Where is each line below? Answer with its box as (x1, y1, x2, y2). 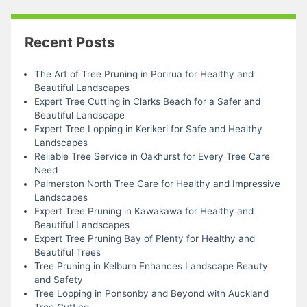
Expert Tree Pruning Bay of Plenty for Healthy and (34, 232, 255, 244)
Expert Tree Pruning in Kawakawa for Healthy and (34, 205, 254, 217)
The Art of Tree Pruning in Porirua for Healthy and (34, 68, 254, 79)
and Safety (34, 273, 83, 285)
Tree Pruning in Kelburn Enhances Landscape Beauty (34, 260, 268, 271)
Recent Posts (25, 34, 115, 51)
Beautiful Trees (34, 246, 101, 258)
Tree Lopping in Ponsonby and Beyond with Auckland (34, 287, 269, 299)
